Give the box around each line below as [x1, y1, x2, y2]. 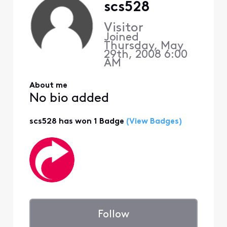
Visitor [103, 22, 143, 35]
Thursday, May [103, 41, 183, 53]
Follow [98, 209, 129, 220]
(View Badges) [124, 117, 182, 126]
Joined [103, 32, 142, 44]
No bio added [29, 92, 109, 105]
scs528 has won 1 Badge [29, 117, 124, 126]
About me [29, 81, 67, 90]
